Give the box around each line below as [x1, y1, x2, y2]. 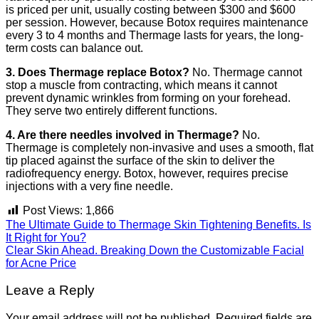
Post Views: [23, 204, 83, 216]
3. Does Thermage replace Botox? [6, 66, 189, 78]
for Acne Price [6, 256, 76, 269]
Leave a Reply [6, 283, 95, 298]
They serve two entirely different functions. [6, 104, 217, 117]
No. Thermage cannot [189, 66, 302, 78]
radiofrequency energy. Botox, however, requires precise [6, 167, 288, 179]
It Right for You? [6, 231, 86, 244]
